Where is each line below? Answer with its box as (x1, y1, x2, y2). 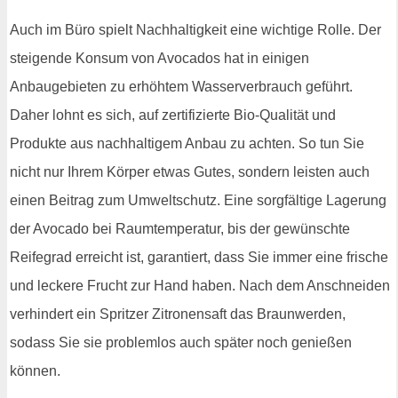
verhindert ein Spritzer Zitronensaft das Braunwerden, (10, 306, 346, 322)
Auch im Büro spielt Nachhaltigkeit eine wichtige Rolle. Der (10, 21, 381, 37)
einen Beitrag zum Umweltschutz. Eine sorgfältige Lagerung (10, 192, 386, 208)
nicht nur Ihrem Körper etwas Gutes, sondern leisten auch (10, 163, 370, 179)
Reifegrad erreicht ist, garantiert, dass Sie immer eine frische (10, 249, 388, 265)
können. (10, 362, 60, 378)
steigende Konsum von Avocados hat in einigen (10, 50, 309, 66)
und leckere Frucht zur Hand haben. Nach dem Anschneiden (10, 277, 390, 293)
